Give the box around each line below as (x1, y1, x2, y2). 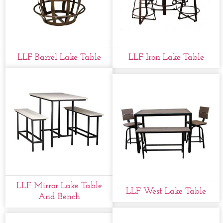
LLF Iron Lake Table (128, 53, 204, 63)
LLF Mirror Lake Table (16, 181, 102, 191)
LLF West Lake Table (126, 187, 207, 197)
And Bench (38, 192, 80, 202)
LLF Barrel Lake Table (17, 53, 101, 63)
